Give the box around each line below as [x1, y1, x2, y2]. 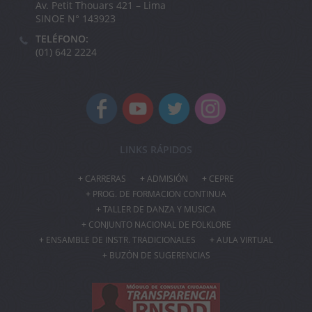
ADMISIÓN [147, 173, 188, 185]
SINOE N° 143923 [36, 12, 116, 26]
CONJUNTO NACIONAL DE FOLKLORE [88, 219, 231, 231]
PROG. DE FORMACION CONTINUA [93, 188, 226, 201]
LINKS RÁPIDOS [120, 143, 192, 157]
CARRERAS [85, 173, 126, 185]
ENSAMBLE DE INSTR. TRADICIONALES [46, 234, 196, 247]
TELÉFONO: [36, 32, 88, 46]
